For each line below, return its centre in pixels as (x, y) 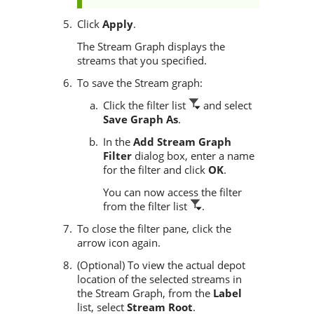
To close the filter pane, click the (154, 229)
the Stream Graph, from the (145, 293)
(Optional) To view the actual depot (161, 265)
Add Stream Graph (182, 142)
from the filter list (146, 206)
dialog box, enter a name (193, 156)
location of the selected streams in (159, 279)
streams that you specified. (142, 61)
